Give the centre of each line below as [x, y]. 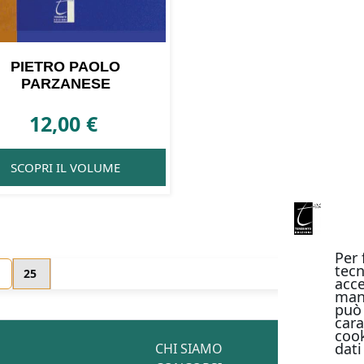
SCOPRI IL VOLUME [66, 168]
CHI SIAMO [189, 349]
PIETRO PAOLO [66, 66]
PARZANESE [65, 83]
